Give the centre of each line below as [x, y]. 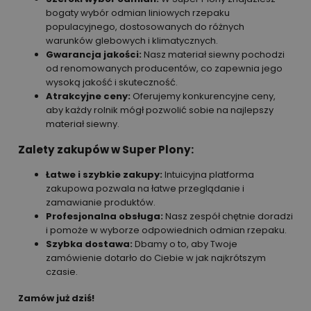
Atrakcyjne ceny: [88, 96]
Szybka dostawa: [89, 244]
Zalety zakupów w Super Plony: [106, 150]
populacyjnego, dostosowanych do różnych [145, 27]
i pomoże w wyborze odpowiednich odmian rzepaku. [166, 230]
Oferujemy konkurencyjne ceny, [203, 96]
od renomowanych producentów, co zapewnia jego [164, 69]
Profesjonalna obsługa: [104, 217]
